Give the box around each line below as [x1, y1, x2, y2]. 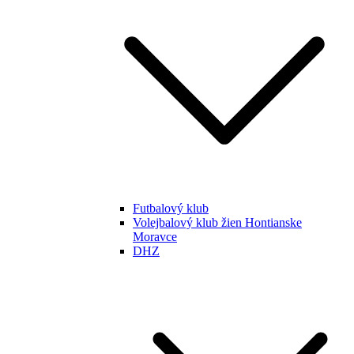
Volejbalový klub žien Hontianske [133, 216, 302, 229]
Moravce [133, 230, 177, 243]
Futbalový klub [133, 201, 209, 215]
